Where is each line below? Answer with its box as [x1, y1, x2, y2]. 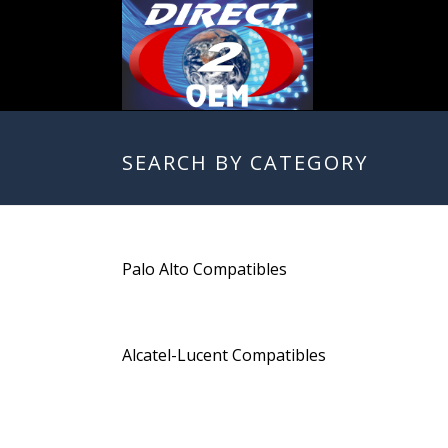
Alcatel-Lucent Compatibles [122, 344, 326, 366]
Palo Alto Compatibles [122, 258, 287, 280]
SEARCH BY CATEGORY [122, 149, 368, 176]
